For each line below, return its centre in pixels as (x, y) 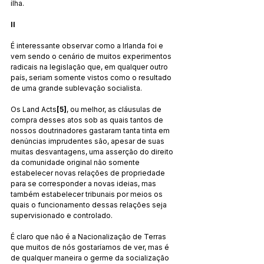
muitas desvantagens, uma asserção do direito (93, 151)
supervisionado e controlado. (62, 215)
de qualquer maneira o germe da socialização (91, 258)
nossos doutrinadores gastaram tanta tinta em (91, 130)
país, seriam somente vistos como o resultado (92, 77)
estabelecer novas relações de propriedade (89, 173)
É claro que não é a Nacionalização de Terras (89, 236)
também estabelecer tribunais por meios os (88, 194)
